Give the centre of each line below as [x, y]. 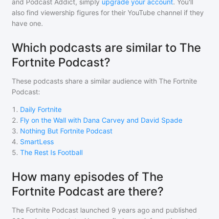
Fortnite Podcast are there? [88, 191]
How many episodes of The [88, 177]
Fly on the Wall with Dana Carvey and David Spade [101, 120]
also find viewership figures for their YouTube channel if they [108, 12]
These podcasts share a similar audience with [85, 81]
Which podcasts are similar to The [106, 48]
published [180, 210]
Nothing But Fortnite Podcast [66, 131]
